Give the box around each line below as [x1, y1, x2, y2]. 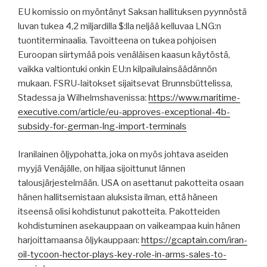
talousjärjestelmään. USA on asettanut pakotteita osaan [18, 177, 244, 188]
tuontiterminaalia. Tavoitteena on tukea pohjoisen [18, 35, 216, 46]
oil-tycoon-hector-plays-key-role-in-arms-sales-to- [18, 249, 226, 260]
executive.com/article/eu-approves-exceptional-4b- [18, 107, 230, 118]
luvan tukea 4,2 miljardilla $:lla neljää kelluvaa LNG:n [18, 21, 221, 32]
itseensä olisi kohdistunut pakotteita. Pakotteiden [18, 206, 220, 217]
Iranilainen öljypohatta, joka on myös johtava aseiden [18, 148, 228, 160]
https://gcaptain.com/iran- [141, 234, 247, 246]
